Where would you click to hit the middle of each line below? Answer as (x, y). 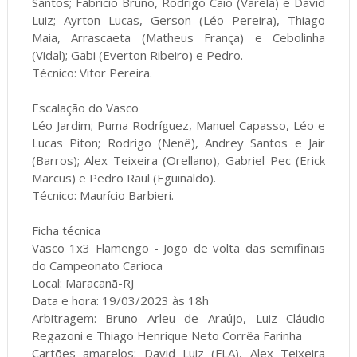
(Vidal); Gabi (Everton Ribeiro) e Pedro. (137, 55)
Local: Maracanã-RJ (82, 282)
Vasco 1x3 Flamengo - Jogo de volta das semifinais (178, 247)
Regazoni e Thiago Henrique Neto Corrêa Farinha (167, 335)
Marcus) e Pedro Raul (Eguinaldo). (124, 177)
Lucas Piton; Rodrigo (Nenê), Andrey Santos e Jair (178, 142)
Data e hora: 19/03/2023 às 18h (120, 300)
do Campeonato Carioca (97, 265)
